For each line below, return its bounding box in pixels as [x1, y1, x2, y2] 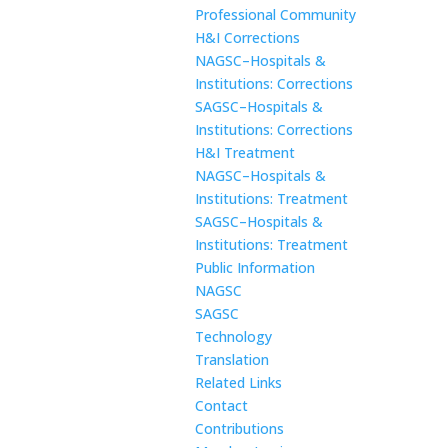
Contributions [194, 419, 284, 438]
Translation [194, 350, 269, 369]
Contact [194, 396, 248, 415]
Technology [194, 327, 272, 346]
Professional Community [194, 5, 356, 24]
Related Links [194, 373, 282, 392]
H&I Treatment [194, 143, 295, 162]
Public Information [194, 258, 315, 277]
